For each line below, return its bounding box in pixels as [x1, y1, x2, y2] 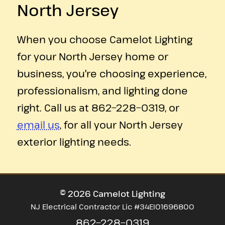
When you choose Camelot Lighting [17, 33, 192, 46]
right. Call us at [17, 101, 91, 115]
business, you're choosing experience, [17, 67, 206, 80]
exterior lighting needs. [17, 135, 131, 149]
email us [17, 118, 60, 132]
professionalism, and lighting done [17, 84, 188, 97]
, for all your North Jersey [59, 118, 183, 132]
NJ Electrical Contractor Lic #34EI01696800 [31, 201, 194, 211]
